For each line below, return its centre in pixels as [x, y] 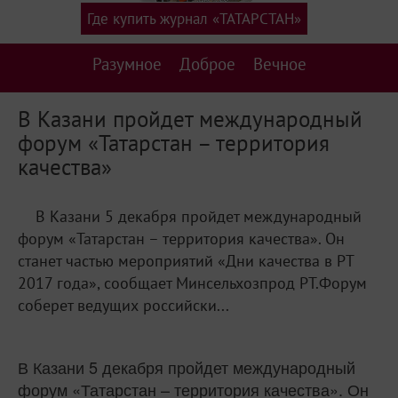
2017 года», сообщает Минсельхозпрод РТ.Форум [192, 283]
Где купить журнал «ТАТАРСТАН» [194, 19]
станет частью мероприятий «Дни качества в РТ [186, 260]
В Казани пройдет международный [190, 118]
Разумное [127, 64]
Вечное [279, 64]
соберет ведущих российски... [123, 305]
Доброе [207, 64]
